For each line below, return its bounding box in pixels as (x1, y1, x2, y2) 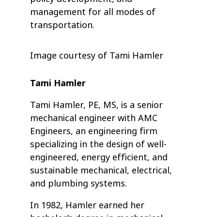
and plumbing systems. (30, 177, 127, 190)
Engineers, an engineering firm (30, 125, 158, 138)
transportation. (30, 19, 95, 32)
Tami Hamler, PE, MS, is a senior (30, 99, 163, 112)
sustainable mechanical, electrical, (30, 164, 172, 177)
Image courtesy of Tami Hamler (30, 49, 164, 62)
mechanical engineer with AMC (30, 112, 158, 125)
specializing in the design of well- (30, 138, 167, 151)
